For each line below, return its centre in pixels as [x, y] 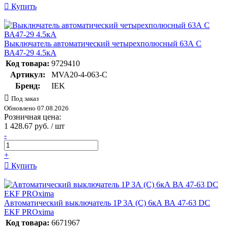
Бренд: [27, 85]
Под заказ [25, 98]
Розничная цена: [33, 117]
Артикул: [27, 74]
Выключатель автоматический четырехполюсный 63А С [103, 43]
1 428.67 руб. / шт [34, 126]
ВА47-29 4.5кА [30, 52]
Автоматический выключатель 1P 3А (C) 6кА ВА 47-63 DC [107, 203]
